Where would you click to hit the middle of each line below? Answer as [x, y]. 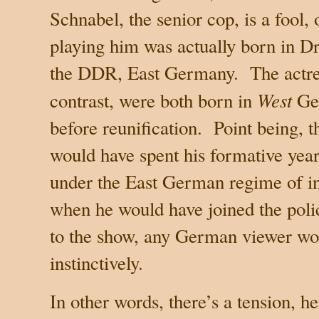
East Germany [181, 72]
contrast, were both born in [153, 100]
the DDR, [89, 72]
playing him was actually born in [175, 45]
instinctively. [96, 262]
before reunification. [126, 127]
